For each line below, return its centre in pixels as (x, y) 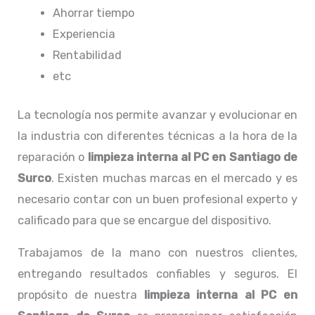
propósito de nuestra (81, 295)
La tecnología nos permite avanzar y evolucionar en (157, 115)
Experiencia (85, 34)
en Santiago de (253, 157)
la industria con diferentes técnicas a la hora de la (157, 136)
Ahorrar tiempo (95, 13)
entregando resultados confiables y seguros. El (157, 274)
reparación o (53, 157)
